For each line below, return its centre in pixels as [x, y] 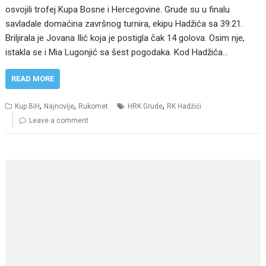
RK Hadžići [184, 107]
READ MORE [33, 79]
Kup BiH [28, 107]
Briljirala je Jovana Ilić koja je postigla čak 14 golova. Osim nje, [125, 38]
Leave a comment [59, 121]
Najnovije [59, 107]
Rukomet [94, 107]
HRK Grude [145, 107]
